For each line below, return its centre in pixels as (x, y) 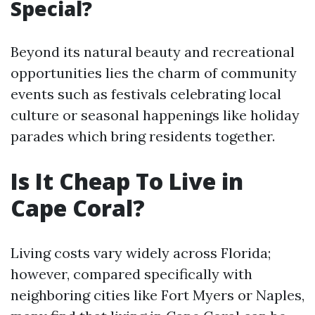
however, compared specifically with (131, 274)
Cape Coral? (78, 208)
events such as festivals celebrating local (146, 94)
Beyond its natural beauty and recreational (153, 52)
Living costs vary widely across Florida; (141, 253)
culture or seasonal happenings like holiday (155, 115)
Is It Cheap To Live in (127, 181)
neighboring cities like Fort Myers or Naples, (157, 295)
